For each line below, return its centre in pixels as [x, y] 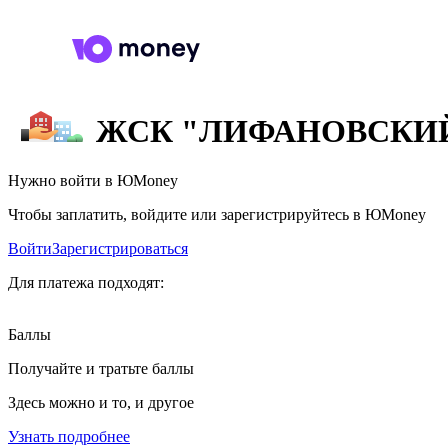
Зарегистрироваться [120, 248]
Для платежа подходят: [86, 282]
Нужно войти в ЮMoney [93, 180]
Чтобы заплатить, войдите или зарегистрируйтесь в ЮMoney [217, 214]
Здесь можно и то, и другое [101, 402]
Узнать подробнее [69, 436]
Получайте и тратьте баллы [101, 368]
